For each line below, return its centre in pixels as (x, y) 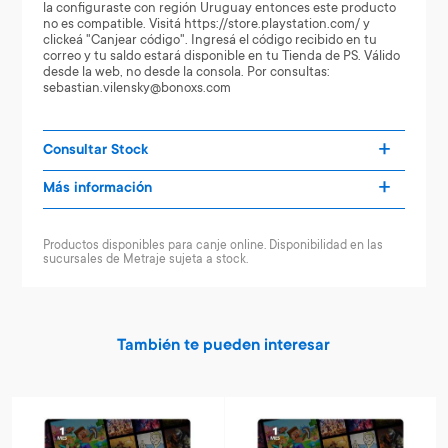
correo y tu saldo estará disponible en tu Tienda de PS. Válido (221, 57)
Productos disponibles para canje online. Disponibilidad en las (212, 246)
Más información (97, 189)
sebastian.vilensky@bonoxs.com (136, 89)
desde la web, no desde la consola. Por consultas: (186, 73)
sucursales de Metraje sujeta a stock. (145, 260)
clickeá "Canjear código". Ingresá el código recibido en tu (209, 41)
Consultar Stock (95, 151)
